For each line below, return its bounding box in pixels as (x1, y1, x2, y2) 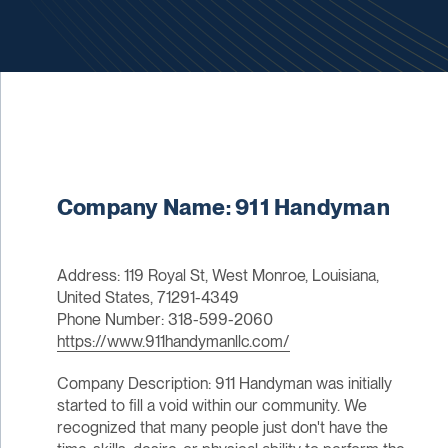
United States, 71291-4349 (56, 288, 239, 308)
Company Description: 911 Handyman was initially (56, 374, 392, 394)
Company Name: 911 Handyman (56, 194, 390, 221)
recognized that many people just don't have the (56, 418, 388, 438)
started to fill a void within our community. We (56, 396, 367, 416)
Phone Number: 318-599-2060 (56, 310, 273, 330)
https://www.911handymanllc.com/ (56, 332, 290, 352)
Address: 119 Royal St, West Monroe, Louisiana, (56, 266, 379, 286)
